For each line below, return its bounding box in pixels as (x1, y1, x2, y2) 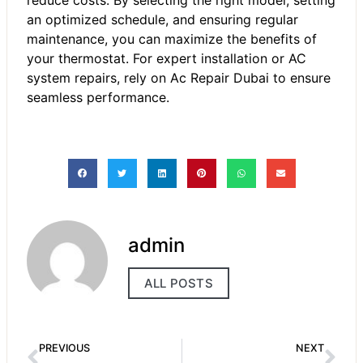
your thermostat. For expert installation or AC (27, 49, 306, 66)
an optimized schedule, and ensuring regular (27, 11, 298, 28)
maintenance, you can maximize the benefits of (27, 30, 317, 47)
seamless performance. (27, 88, 169, 105)
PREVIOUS (39, 341, 90, 354)
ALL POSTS (144, 275, 213, 292)
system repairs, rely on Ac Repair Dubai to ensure (27, 69, 331, 86)
